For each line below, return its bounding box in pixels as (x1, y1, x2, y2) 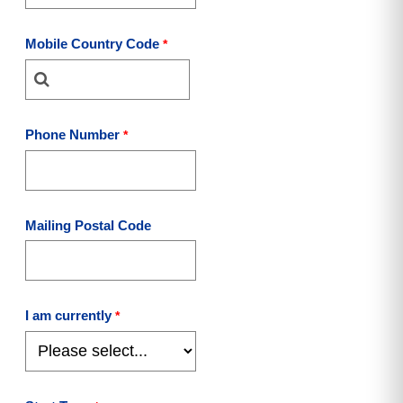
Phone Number (25, 127, 120, 142)
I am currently (25, 308, 112, 323)
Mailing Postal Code (25, 218, 151, 233)
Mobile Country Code (25, 36, 159, 51)
